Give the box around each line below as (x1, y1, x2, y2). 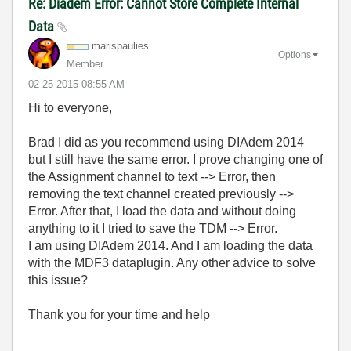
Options (278, 49, 311, 60)
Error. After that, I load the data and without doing (28, 204, 296, 218)
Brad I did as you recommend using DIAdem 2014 (28, 136, 304, 149)
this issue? (28, 273, 88, 287)
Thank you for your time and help (28, 308, 210, 321)
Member (67, 58, 103, 70)
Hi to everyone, (28, 101, 112, 114)
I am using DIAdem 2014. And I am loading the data (28, 239, 313, 252)
